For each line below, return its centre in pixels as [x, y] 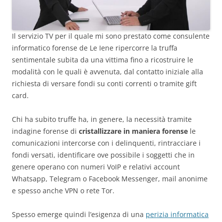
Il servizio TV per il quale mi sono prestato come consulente [111, 36]
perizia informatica [177, 215]
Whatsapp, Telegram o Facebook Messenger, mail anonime [110, 179]
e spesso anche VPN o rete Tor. [63, 191]
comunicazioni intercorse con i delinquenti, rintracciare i [106, 143]
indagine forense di [45, 131]
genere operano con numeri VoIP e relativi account [96, 167]
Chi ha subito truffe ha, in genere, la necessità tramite [102, 119]
